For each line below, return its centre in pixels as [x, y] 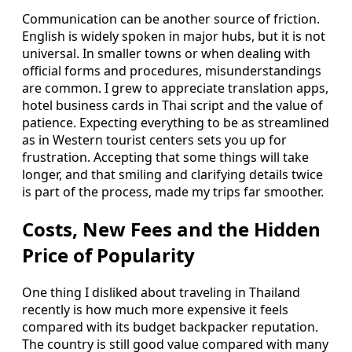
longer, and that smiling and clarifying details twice [172, 174]
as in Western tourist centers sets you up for [154, 139]
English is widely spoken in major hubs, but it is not [174, 36]
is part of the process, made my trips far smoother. [173, 191]
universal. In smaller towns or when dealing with [166, 53]
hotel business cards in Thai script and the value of [172, 105]
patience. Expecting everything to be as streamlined [176, 122]
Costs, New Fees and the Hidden [171, 229]
